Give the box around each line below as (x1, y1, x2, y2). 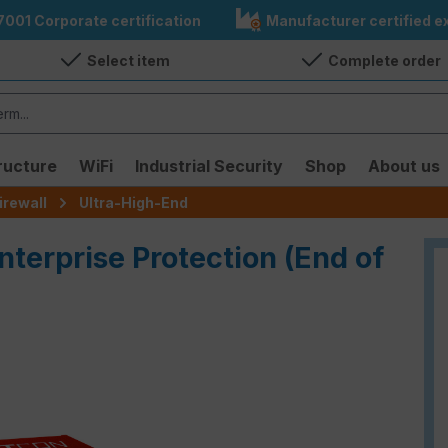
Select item (87, 51, 171, 69)
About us (368, 156, 440, 176)
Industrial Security (135, 156, 283, 176)
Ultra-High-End (79, 193, 189, 211)
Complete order (327, 51, 441, 69)
